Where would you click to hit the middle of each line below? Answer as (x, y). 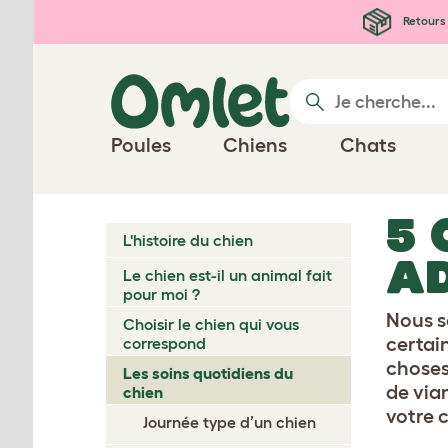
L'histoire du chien (188, 240)
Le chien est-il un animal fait (227, 275)
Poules (141, 145)
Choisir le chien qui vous (211, 324)
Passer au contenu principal (147, 18)
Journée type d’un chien (229, 422)
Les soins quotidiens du (208, 373)
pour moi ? (161, 294)
